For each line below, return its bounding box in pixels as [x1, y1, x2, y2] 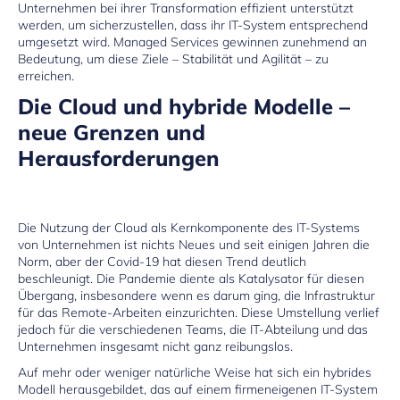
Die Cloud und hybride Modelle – [18, 93, 350, 121]
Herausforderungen [18, 145, 220, 172]
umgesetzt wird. [18, 34, 113, 51]
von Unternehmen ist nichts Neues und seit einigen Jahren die [18, 236, 370, 253]
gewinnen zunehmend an [219, 34, 367, 51]
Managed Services [113, 34, 219, 51]
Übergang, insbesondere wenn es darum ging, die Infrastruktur [18, 287, 375, 304]
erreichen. [18, 68, 74, 85]
